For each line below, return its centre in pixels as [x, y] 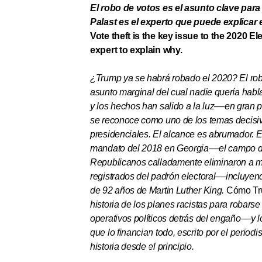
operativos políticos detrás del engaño [166, 218]
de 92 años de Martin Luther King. [158, 190]
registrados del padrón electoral [153, 176]
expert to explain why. [136, 50]
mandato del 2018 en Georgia [149, 148]
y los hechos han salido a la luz [152, 106]
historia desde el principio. [142, 247]
